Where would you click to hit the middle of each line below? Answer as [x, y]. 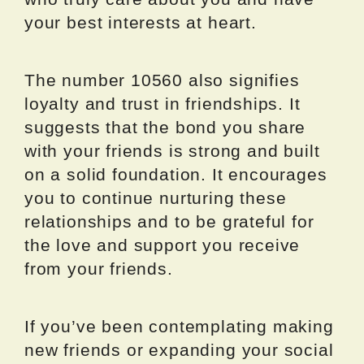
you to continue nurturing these [156, 198]
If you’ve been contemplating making [179, 327]
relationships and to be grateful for [169, 222]
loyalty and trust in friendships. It [162, 104]
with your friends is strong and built [172, 151]
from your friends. [99, 269]
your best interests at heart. [141, 23]
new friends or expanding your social [179, 350]
